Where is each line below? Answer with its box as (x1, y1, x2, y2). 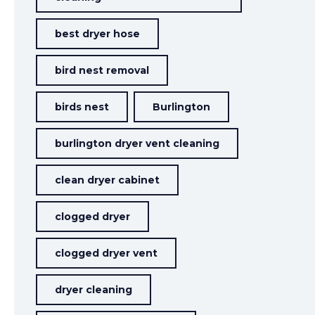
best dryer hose (55, 27, 141, 40)
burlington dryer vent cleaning (55, 137, 220, 150)
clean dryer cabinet (55, 174, 160, 186)
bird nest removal (55, 64, 150, 77)
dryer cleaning (55, 283, 133, 296)
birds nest (55, 101, 110, 113)
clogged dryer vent (55, 247, 158, 259)
